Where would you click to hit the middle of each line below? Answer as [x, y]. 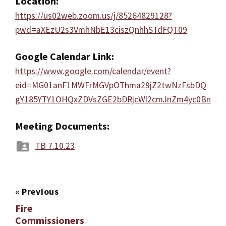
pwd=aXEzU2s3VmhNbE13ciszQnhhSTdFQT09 [101, 30]
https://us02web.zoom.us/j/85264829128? [94, 16]
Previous [40, 192]
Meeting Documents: [62, 126]
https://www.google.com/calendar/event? [93, 71]
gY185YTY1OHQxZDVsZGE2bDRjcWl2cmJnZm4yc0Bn [113, 100]
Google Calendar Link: [65, 56]
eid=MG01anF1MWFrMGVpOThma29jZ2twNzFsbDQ [111, 86]
